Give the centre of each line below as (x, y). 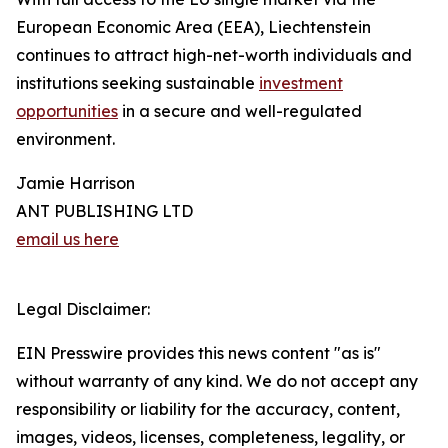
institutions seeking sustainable (137, 83)
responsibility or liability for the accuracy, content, (208, 409)
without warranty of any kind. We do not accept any (217, 381)
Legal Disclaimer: (83, 309)
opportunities (67, 111)
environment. (65, 139)
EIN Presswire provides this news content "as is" (198, 353)
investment (301, 83)
